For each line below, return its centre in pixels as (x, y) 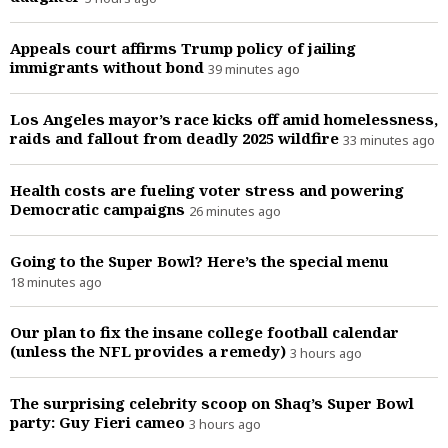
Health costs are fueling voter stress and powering (207, 189)
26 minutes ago (235, 210)
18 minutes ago (56, 281)
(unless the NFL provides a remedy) (150, 350)
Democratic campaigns (99, 208)
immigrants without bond (109, 66)
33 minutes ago (389, 139)
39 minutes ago (254, 68)
